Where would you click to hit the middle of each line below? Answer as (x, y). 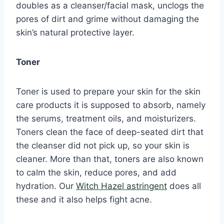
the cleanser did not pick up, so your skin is (103, 146)
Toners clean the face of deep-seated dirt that (110, 132)
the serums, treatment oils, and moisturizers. (106, 119)
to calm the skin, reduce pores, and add (96, 173)
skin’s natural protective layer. (75, 33)
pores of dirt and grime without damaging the (107, 19)
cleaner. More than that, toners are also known (110, 159)
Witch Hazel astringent (121, 186)
